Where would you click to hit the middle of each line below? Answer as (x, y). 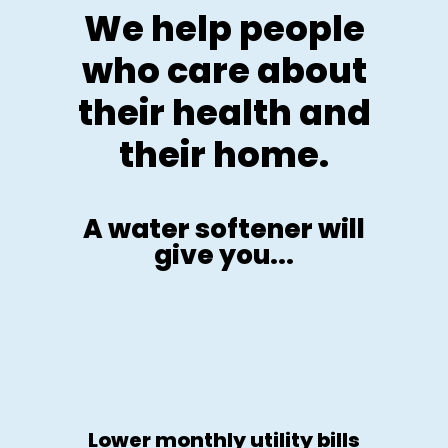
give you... (224, 254)
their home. (224, 154)
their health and (224, 112)
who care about (224, 70)
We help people (224, 28)
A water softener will (224, 228)
